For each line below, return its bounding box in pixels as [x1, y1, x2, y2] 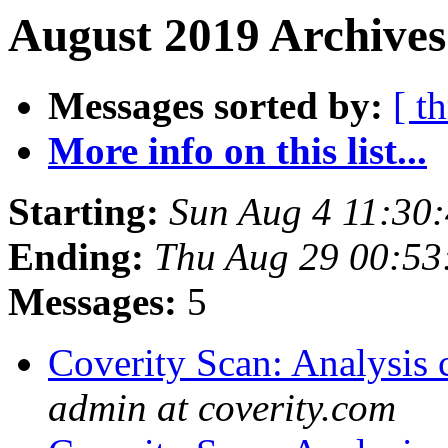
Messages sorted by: [48, 84, 383, 128]
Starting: [8, 190, 159, 234]
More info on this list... [48, 129, 427, 173]
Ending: [8, 235, 144, 279]
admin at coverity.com [48, 386, 396, 430]
